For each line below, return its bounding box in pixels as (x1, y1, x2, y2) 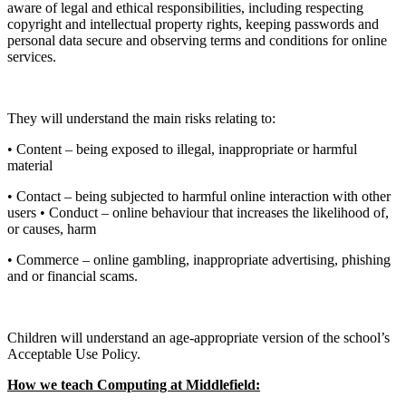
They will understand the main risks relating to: (7, 111, 275, 127)
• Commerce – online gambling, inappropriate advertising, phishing (7, 252, 391, 268)
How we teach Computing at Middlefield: (7, 377, 260, 393)
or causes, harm (7, 221, 96, 237)
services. (7, 49, 56, 65)
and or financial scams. (7, 268, 138, 285)
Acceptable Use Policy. (7, 346, 140, 362)
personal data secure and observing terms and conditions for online (7, 33, 387, 49)
